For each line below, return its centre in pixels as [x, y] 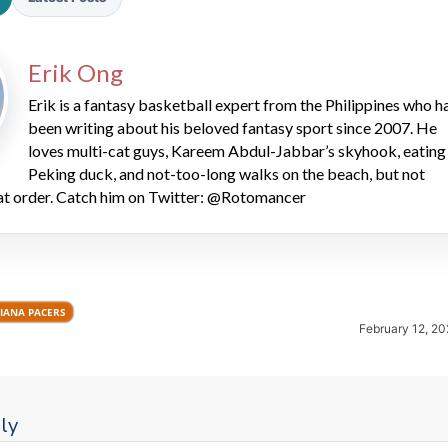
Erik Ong [75, 72]
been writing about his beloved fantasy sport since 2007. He [232, 127]
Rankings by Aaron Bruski [273, 203]
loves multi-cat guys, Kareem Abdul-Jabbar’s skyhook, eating [237, 150]
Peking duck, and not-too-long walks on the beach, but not [226, 173]
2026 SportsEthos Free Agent [287, 185]
